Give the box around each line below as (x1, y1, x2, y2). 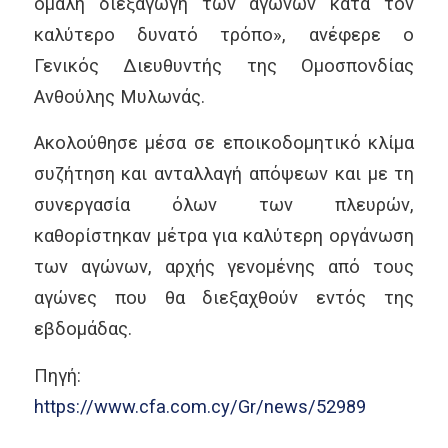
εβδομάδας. (33, 318, 132, 340)
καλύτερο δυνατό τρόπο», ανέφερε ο (33, 23, 415, 45)
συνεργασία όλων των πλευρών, (33, 194, 415, 216)
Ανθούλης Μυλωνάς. (33, 85, 205, 107)
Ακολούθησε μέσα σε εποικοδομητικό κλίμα (33, 132, 415, 154)
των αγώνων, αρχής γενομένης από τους (33, 256, 415, 278)
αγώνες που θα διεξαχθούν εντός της (33, 287, 415, 309)
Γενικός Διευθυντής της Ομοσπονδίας (33, 54, 415, 76)
